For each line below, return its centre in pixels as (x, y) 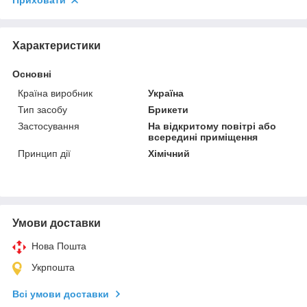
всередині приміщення (203, 137)
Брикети (169, 109)
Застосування (49, 126)
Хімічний (169, 153)
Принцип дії (44, 153)
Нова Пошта (59, 246)
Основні (32, 74)
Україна (166, 93)
